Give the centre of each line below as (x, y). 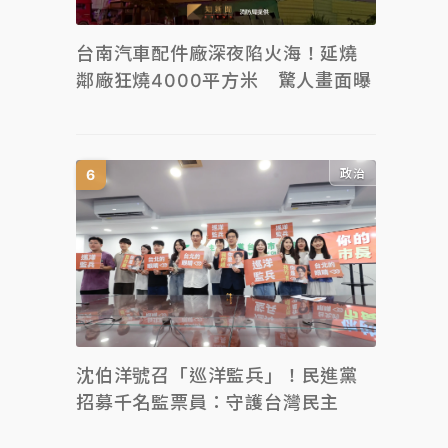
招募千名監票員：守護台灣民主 (208, 402)
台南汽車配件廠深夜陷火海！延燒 (217, 53)
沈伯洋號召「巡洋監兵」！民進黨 (217, 375)
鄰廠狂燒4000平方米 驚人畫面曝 (224, 80)
